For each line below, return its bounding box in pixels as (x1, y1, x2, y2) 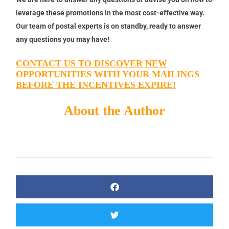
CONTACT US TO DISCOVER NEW (15, 58, 167, 68)
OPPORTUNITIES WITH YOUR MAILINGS (15, 68, 199, 79)
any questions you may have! (15, 35, 109, 43)
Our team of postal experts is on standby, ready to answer (15, 21, 201, 30)
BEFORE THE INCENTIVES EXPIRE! (15, 79, 176, 90)
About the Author (64, 103, 165, 118)
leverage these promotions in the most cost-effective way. (15, 8, 204, 17)
